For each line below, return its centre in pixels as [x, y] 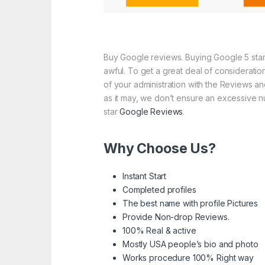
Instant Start [145, 176]
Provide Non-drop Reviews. [176, 217]
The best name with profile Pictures [190, 203]
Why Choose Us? [160, 149]
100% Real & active [159, 231]
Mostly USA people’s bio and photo [190, 244]
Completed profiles [159, 190]
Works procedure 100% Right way [188, 258]
